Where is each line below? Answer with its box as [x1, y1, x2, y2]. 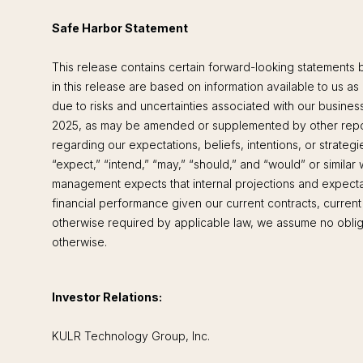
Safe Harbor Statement [52, 20, 188, 35]
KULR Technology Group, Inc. [52, 328, 210, 343]
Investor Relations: [52, 289, 162, 304]
